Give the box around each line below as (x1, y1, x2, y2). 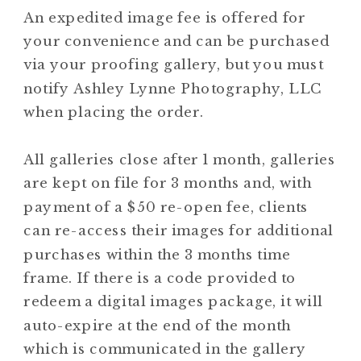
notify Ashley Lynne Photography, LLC (23, 80, 322, 97)
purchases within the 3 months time (23, 245, 291, 263)
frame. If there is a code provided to (23, 269, 297, 287)
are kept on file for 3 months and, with (23, 174, 312, 192)
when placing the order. (23, 103, 205, 121)
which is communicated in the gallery (23, 340, 307, 358)
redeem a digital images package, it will (23, 293, 323, 310)
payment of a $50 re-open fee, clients (23, 198, 309, 215)
